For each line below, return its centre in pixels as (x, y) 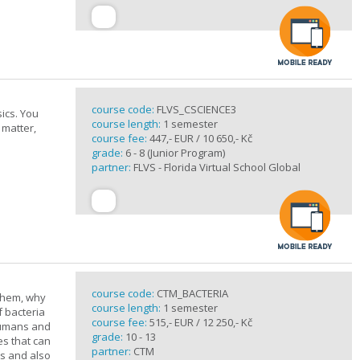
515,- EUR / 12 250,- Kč (200, 322)
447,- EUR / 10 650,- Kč (200, 138)
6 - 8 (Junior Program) (175, 153)
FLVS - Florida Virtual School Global (217, 167)
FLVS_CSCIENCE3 (196, 109)
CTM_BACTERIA (192, 293)
